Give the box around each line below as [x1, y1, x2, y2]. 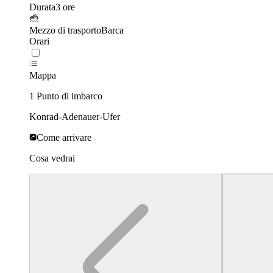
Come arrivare [37, 132, 91, 143]
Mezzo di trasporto [29, 25, 101, 36]
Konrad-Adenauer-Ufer [29, 112, 120, 122]
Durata [29, 2, 55, 13]
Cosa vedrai [29, 153, 75, 164]
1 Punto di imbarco [29, 91, 102, 102]
